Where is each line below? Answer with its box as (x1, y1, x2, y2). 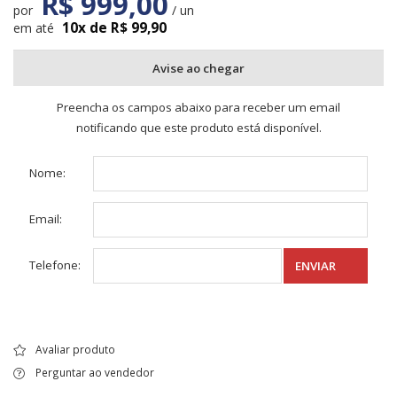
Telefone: (29, 257, 81, 274)
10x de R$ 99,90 (62, 18, 167, 37)
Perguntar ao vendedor (35, 365, 154, 380)
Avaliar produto (35, 342, 115, 357)
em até (13, 19, 54, 36)
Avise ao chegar (152, 59, 245, 76)
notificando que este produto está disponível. (75, 119, 322, 136)
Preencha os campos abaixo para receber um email (57, 98, 340, 115)
